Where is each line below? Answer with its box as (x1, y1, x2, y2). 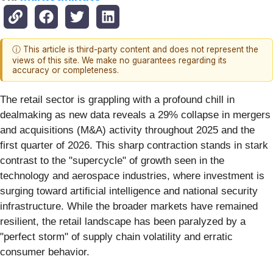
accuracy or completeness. (12, 65, 119, 76)
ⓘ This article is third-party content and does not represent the (12, 44, 258, 55)
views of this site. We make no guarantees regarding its (12, 55, 227, 66)
